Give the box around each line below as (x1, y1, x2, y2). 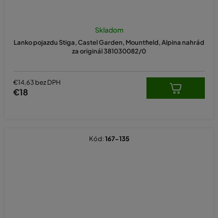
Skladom (94, 25, 124, 34)
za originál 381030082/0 (72, 47, 146, 55)
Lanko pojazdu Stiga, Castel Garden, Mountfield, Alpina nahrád (14, 38, 204, 46)
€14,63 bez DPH (13, 78, 61, 87)
